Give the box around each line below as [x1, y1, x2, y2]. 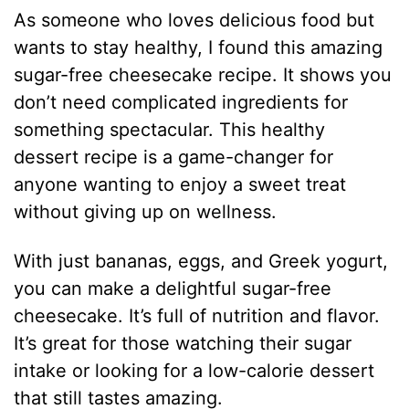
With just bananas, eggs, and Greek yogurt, [14, 249, 389, 272]
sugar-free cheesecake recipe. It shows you [14, 63, 393, 86]
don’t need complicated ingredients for [14, 90, 349, 113]
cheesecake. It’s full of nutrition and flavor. [14, 304, 381, 327]
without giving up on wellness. [14, 200, 278, 223]
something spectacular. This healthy [14, 118, 326, 141]
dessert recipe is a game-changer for [14, 145, 334, 168]
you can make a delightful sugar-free [14, 277, 332, 299]
